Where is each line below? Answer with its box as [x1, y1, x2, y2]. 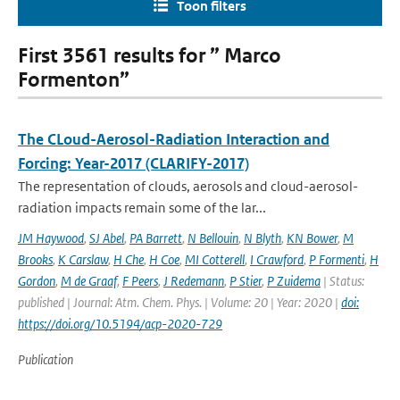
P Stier [229, 272, 262, 289]
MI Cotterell [185, 251, 245, 268]
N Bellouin [187, 229, 238, 246]
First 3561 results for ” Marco [18, 44, 281, 68]
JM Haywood [18, 229, 84, 246]
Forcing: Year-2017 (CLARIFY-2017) [18, 154, 249, 173]
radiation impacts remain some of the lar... [18, 199, 266, 216]
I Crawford [250, 251, 304, 268]
